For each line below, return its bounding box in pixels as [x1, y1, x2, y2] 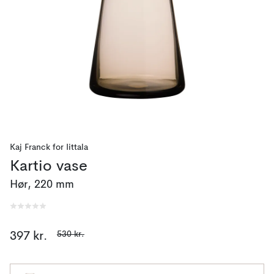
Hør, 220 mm [10, 179, 74, 190]
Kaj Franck [10, 143, 50, 152]
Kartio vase [10, 159, 87, 174]
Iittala [66, 143, 88, 152]
